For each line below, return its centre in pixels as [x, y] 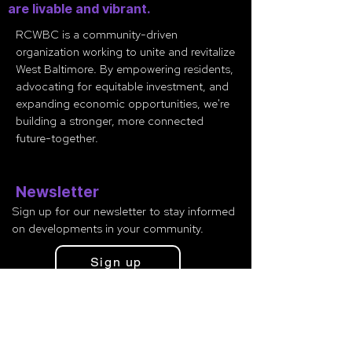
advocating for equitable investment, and [122, 86]
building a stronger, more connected [110, 121]
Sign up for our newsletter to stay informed [123, 211]
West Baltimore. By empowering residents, [125, 69]
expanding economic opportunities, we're [123, 104]
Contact [38, 306]
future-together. [57, 138]
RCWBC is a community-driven [97, 35]
